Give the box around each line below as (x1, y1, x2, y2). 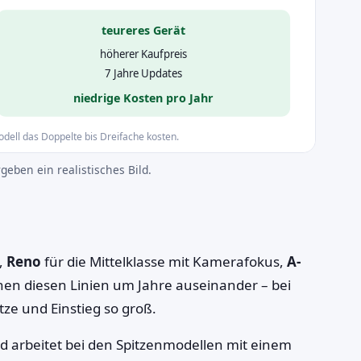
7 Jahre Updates (105, 65, 183, 81)
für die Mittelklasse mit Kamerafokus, (41, 251, 287, 271)
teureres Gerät (102, 23, 186, 39)
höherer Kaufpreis (100, 46, 188, 61)
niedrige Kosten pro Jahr (73, 89, 214, 106)
